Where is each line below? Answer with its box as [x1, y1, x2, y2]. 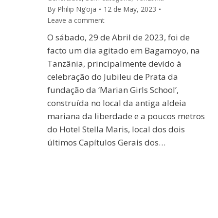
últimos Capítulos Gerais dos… [47, 137, 165, 148]
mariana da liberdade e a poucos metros [47, 110, 205, 122]
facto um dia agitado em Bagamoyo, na [47, 45, 200, 56]
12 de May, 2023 [104, 4, 156, 14]
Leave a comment [47, 16, 105, 25]
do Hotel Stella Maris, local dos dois [47, 124, 185, 135]
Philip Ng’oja [57, 4, 96, 14]
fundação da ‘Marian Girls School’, [47, 84, 179, 96]
